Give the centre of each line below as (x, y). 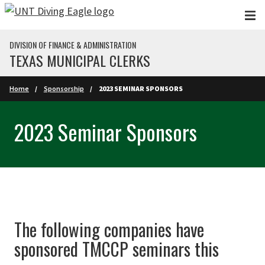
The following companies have (109, 229)
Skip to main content (52, 14)
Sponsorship (64, 88)
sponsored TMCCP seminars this (117, 249)
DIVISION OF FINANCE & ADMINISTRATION (73, 45)
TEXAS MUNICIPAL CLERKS (80, 60)
